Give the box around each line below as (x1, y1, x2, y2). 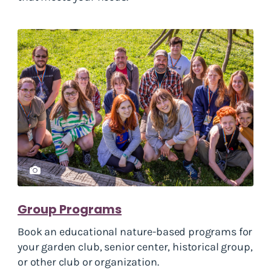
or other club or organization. (18, 255, 164, 269)
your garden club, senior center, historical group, (18, 240, 253, 254)
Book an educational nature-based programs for (18, 225, 253, 239)
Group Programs (18, 201, 122, 218)
